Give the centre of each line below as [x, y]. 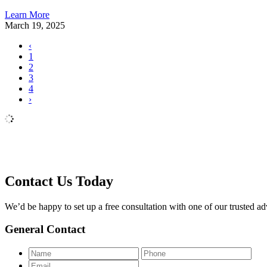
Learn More [27, 14]
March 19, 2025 [35, 25]
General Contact [45, 229]
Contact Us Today [59, 181]
